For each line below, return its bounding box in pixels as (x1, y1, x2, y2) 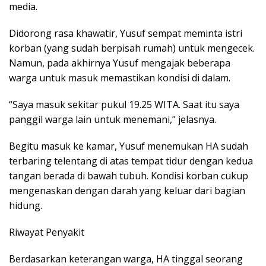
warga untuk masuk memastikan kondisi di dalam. (9, 71, 230, 85)
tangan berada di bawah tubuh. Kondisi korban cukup (9, 169, 248, 183)
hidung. (9, 199, 42, 213)
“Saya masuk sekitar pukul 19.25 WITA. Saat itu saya (9, 98, 239, 112)
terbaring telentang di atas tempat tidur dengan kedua (9, 154, 253, 168)
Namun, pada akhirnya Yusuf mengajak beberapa (9, 56, 230, 70)
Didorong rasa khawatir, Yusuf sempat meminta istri (9, 27, 242, 40)
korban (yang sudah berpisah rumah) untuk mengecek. (9, 42, 255, 55)
